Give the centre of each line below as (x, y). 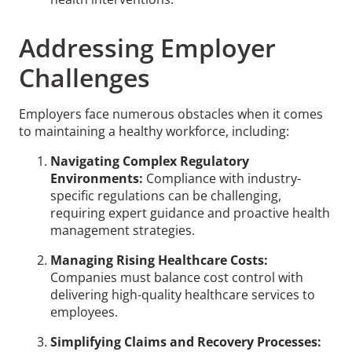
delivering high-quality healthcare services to (183, 294)
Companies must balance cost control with (177, 277)
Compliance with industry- (222, 178)
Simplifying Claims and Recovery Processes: (186, 341)
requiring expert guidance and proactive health (190, 213)
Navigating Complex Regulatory (150, 161)
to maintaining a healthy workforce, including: (156, 131)
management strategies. (124, 230)
